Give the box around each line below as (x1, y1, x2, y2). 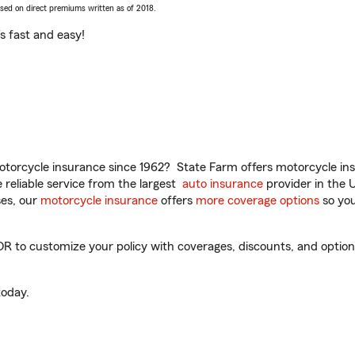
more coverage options (196, 194, 319, 207)
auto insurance (182, 177, 263, 190)
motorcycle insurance (40, 194, 158, 207)
